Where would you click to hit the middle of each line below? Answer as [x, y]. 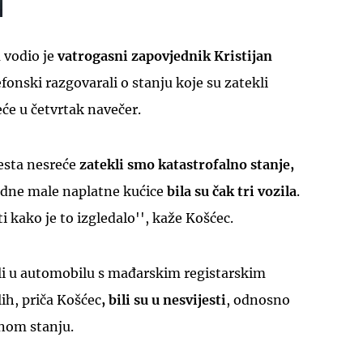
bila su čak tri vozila [232, 191]
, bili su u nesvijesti [164, 299]
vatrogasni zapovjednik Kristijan [165, 56]
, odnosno [258, 299]
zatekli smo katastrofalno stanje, [187, 164]
